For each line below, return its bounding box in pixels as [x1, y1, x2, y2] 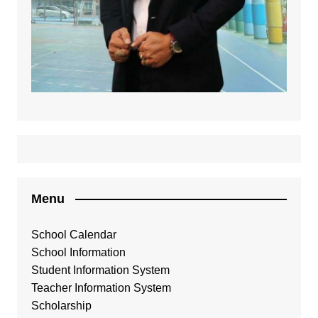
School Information [31, 246, 126, 258]
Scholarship [31, 299, 92, 312]
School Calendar [31, 228, 116, 241]
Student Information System [31, 263, 170, 276]
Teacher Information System [31, 281, 171, 294]
